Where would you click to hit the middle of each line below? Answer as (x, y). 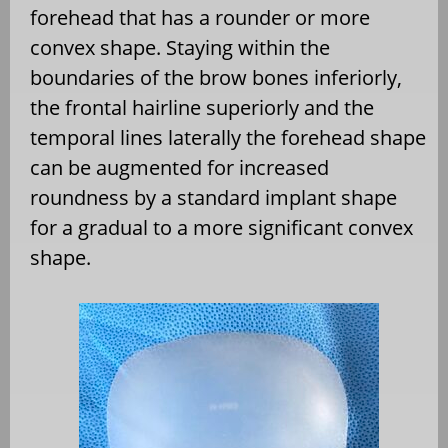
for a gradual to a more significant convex (221, 227)
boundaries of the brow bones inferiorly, (216, 77)
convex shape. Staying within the (180, 47)
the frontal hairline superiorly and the (202, 107)
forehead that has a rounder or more (200, 17)
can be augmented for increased (179, 167)
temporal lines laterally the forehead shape (228, 137)
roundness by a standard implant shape (213, 197)
